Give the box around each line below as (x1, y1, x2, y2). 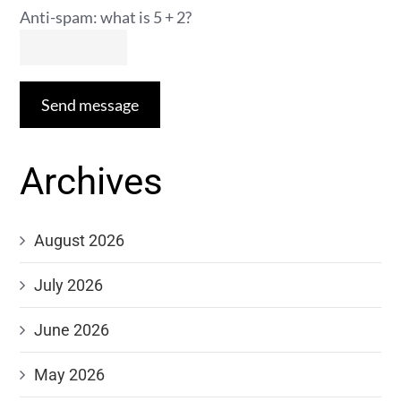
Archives (20, 159, 164, 203)
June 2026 (34, 320, 110, 339)
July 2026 (34, 276, 104, 294)
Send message (41, 95, 140, 115)
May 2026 (34, 365, 106, 384)
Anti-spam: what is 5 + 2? (20, 7, 192, 27)
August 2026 (34, 231, 125, 250)
